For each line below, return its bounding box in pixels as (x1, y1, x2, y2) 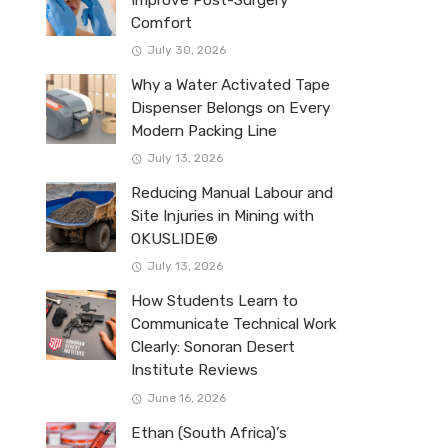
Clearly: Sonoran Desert (131, 338, 295, 357)
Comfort (131, 14, 192, 32)
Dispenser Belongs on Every (131, 99, 330, 118)
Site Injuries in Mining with (131, 207, 314, 226)
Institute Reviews (131, 361, 258, 380)
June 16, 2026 (146, 390, 226, 405)
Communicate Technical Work (131, 315, 337, 334)
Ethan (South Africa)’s (131, 423, 287, 442)
